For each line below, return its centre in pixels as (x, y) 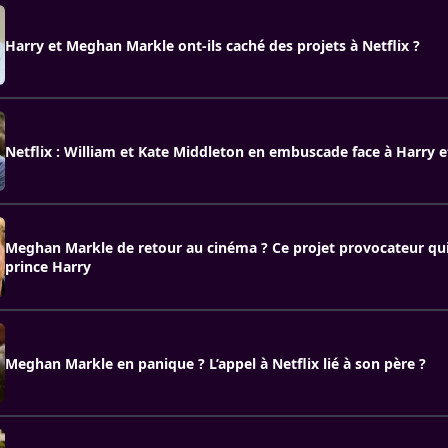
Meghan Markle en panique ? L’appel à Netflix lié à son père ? (215, 363)
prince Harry (48, 266)
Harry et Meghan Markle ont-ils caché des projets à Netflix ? (212, 45)
